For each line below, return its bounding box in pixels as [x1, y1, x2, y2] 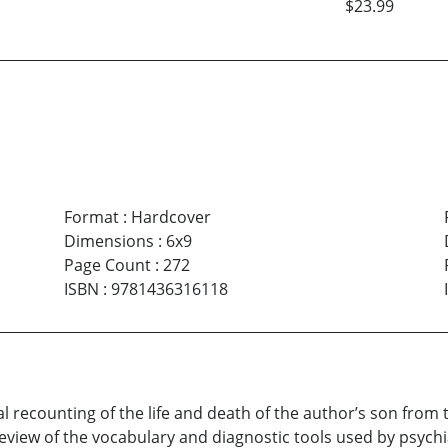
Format [63, 205, 119, 228]
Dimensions [63, 229, 154, 252]
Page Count [63, 253, 151, 276]
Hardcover [130, 205, 211, 228]
